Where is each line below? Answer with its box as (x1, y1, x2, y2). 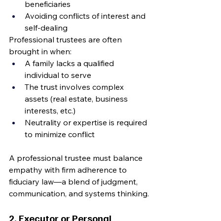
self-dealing (25, 23, 68, 33)
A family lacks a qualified (25, 58, 116, 68)
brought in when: (9, 46, 72, 56)
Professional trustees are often (9, 35, 124, 44)
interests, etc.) (25, 106, 75, 115)
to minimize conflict (25, 129, 95, 139)
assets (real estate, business (25, 94, 130, 104)
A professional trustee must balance (9, 153, 145, 163)
